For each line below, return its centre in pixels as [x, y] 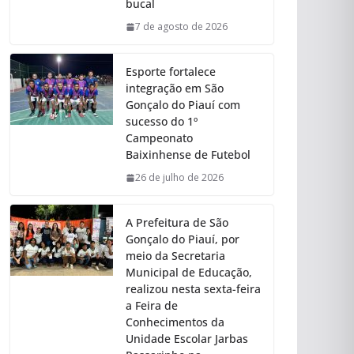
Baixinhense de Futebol [188, 155]
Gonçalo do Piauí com [183, 105]
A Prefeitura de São [177, 223]
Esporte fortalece [171, 72]
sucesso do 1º [162, 122]
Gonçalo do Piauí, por [183, 239]
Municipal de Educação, [189, 273]
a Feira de [152, 306]
